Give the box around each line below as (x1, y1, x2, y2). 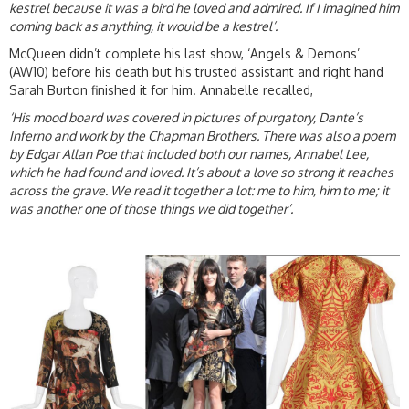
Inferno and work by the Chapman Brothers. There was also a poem (9, 128, 395, 144)
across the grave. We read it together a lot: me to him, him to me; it (9, 183, 389, 199)
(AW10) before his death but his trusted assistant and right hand (9, 64, 383, 80)
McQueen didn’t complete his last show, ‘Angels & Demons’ (9, 46, 360, 62)
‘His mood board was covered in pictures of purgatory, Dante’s (9, 110, 363, 126)
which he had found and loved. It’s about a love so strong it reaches (9, 164, 393, 181)
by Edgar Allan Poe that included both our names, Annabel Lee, (9, 146, 369, 163)
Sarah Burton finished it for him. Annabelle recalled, (9, 82, 313, 99)
